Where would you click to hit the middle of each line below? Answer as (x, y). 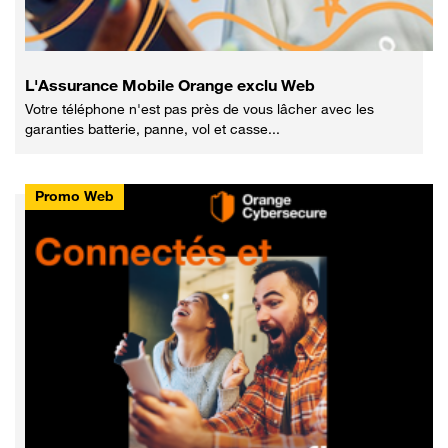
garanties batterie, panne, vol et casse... (152, 128)
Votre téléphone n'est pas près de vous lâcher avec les (199, 108)
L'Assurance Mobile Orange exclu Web (170, 84)
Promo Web (74, 195)
